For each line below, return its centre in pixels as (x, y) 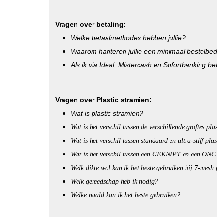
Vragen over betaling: (91, 24)
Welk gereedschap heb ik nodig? (114, 181)
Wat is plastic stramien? (107, 113)
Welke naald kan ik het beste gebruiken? (125, 195)
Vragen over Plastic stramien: (103, 100)
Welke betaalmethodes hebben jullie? (128, 38)
